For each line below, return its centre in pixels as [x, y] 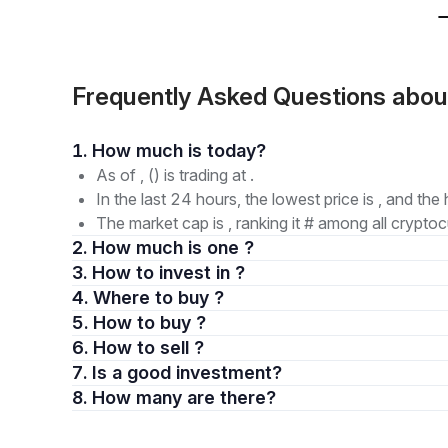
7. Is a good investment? [197, 372]
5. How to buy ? [149, 322]
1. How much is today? [236, 150]
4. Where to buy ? [158, 297]
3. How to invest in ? [168, 272]
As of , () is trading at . [175, 175]
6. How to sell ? [148, 347]
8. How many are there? [231, 397]
